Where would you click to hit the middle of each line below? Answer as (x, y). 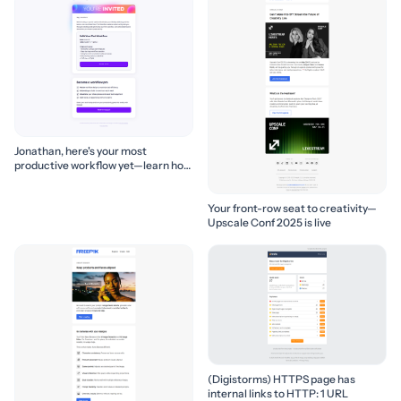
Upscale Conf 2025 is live (269, 222)
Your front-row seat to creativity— (292, 208)
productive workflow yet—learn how (103, 166)
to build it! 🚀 (45, 180)
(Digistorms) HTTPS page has (282, 379)
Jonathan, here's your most (81, 151)
